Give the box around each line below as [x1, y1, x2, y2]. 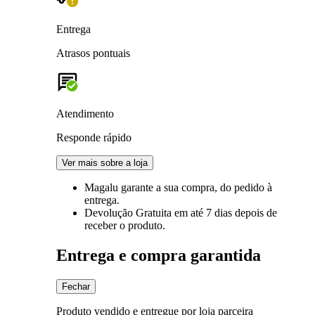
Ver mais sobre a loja [62, 157, 148, 168]
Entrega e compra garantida [56, 245, 261, 264]
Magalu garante [84, 181, 156, 193]
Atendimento [56, 107, 114, 120]
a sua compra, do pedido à [156, 181, 272, 193]
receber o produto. [84, 219, 165, 231]
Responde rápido [56, 131, 131, 143]
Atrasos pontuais [56, 46, 130, 59]
